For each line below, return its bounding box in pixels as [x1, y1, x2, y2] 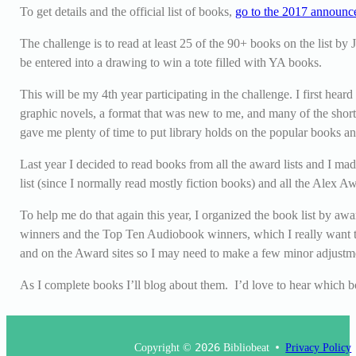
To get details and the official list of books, [19, 4, 235, 18]
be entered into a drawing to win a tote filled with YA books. [19, 55, 322, 69]
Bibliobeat [220, 340, 270, 354]
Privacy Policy [285, 340, 352, 354]
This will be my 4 [19, 87, 108, 101]
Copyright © [134, 340, 195, 354]
